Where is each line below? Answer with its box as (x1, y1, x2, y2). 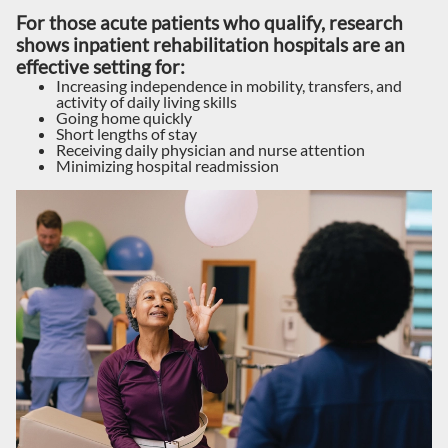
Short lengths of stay (56, 124, 197, 143)
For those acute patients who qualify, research (16, 12, 403, 34)
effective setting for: (16, 56, 185, 78)
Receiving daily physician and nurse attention (56, 140, 365, 159)
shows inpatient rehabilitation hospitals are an (16, 34, 405, 56)
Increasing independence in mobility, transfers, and (56, 76, 402, 95)
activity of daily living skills (56, 92, 237, 111)
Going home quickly (56, 108, 192, 127)
